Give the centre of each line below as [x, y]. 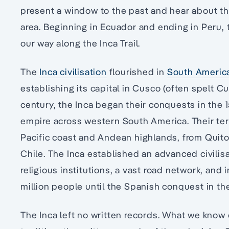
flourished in [137, 72]
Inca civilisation [73, 72]
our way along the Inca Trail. [81, 43]
